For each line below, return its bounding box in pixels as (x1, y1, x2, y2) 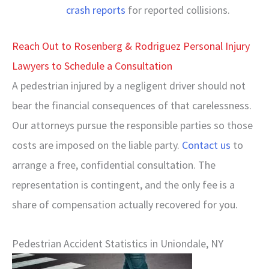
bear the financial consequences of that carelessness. (12, 98, 252, 112)
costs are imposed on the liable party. (12, 138, 180, 152)
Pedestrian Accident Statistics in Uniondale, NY (12, 236, 223, 250)
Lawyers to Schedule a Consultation (12, 59, 172, 73)
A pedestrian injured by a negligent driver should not (12, 79, 246, 92)
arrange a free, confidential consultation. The (12, 158, 216, 172)
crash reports (66, 3, 125, 17)
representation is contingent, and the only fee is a (12, 178, 235, 192)
